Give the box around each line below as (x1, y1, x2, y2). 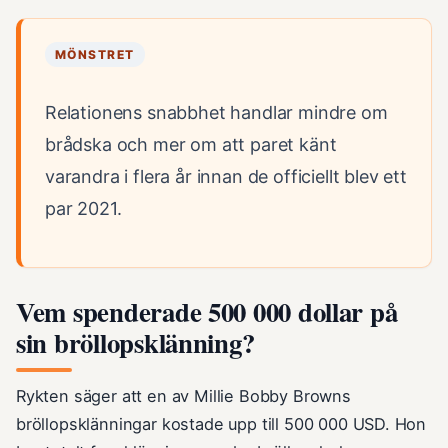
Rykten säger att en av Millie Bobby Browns (16, 386, 351, 407)
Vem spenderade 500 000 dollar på (16, 292, 398, 332)
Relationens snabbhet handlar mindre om (45, 102, 388, 124)
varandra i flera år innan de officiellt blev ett (45, 166, 407, 188)
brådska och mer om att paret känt (45, 134, 337, 156)
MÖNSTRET (55, 47, 135, 63)
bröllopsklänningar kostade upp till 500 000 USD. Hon (16, 414, 427, 435)
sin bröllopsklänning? (16, 323, 255, 363)
